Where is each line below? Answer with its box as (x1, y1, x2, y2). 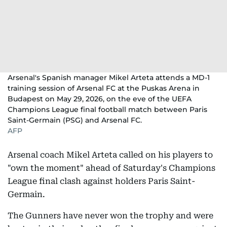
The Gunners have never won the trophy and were (8, 211, 213, 220)
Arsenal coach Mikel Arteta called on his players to (8, 150, 213, 160)
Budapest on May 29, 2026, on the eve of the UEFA (8, 94, 192, 103)
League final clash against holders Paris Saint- (8, 176, 195, 186)
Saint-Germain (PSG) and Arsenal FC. (8, 116, 142, 125)
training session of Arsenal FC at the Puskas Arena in (8, 84, 200, 93)
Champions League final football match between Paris (8, 105, 207, 114)
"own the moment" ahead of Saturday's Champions (8, 163, 215, 173)
